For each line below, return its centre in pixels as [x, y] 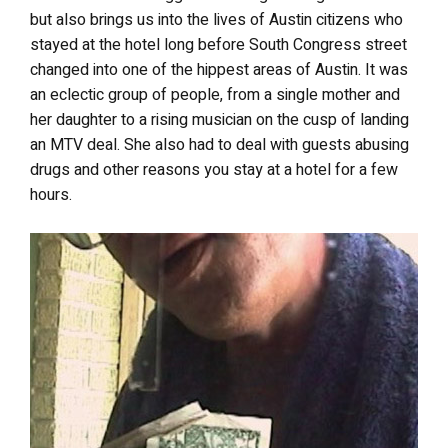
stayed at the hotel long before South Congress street [218, 45]
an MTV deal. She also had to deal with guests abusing [219, 145]
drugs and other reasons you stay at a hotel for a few [214, 170]
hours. [51, 195]
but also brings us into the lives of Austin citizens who [216, 20]
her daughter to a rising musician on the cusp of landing [219, 120]
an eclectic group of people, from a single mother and [215, 95]
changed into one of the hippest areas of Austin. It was [219, 70]
